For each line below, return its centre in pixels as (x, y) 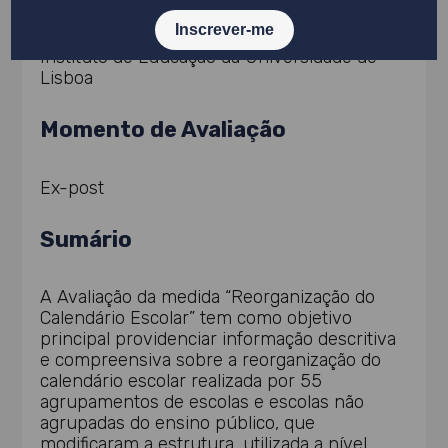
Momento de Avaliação (163, 130)
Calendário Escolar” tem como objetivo (196, 318)
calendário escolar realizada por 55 (181, 381)
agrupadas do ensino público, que (178, 423)
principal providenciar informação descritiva (218, 339)
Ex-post (72, 187)
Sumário (86, 239)
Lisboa (67, 78)
